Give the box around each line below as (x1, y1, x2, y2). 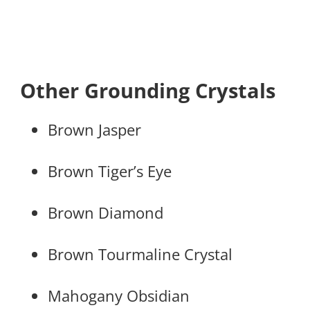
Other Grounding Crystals (20, 77, 275, 105)
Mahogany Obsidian (48, 285, 190, 307)
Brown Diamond (48, 202, 163, 224)
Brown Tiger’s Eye (48, 161, 172, 182)
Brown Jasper (48, 119, 141, 140)
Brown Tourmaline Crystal (48, 244, 232, 265)
